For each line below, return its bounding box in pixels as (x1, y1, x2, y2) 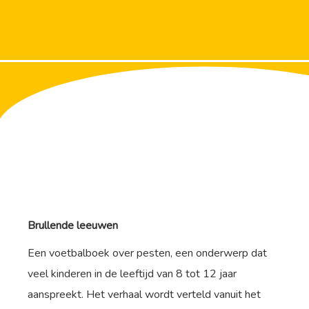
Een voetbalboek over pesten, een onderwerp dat (28, 245, 267, 261)
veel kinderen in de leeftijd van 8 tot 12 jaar (28, 266, 237, 281)
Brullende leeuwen (28, 217, 118, 233)
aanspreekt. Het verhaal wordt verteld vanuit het (28, 286, 261, 302)
